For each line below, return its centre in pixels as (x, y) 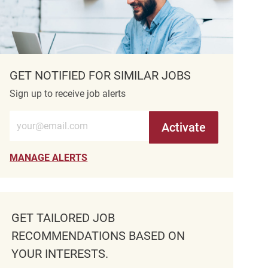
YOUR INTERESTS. (60, 254)
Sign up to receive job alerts (68, 94)
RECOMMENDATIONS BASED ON (98, 236)
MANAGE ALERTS (49, 158)
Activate (183, 128)
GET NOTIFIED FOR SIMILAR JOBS (100, 76)
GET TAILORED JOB (63, 218)
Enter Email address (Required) (74, 116)
